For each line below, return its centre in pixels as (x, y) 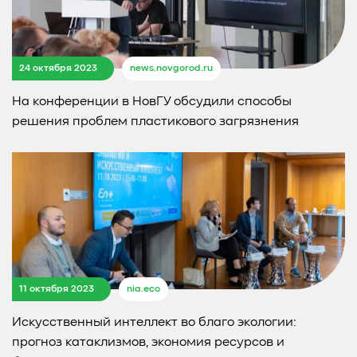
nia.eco (143, 290)
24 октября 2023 (58, 68)
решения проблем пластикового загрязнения (155, 122)
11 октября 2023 (57, 289)
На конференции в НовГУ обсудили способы (152, 102)
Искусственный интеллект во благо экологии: (154, 323)
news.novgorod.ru (171, 69)
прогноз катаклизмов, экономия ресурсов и (148, 343)
